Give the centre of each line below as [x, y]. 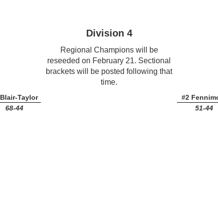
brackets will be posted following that [109, 71]
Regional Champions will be [109, 50]
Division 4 [109, 33]
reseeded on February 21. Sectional [109, 61]
